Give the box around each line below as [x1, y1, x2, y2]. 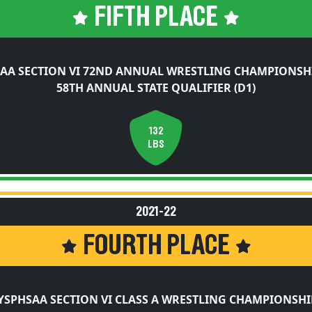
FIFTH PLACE [94, 3, 218, 31]
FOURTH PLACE [82, 232, 230, 260]
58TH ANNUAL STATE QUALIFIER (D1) [56, 80, 256, 95]
